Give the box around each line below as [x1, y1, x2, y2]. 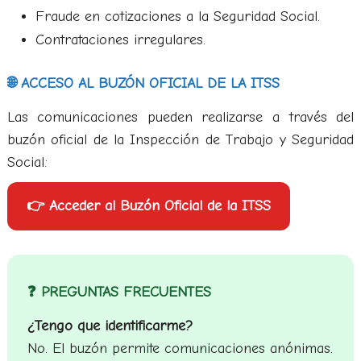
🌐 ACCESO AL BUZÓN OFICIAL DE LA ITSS [6, 74, 280, 92]
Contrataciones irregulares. [35, 31, 205, 48]
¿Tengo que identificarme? [27, 317, 193, 334]
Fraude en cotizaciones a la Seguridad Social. [35, 8, 320, 25]
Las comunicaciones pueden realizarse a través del [6, 108, 355, 126]
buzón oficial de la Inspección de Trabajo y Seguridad [6, 131, 355, 148]
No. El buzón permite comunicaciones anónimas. [27, 339, 333, 357]
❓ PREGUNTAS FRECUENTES [27, 283, 211, 301]
